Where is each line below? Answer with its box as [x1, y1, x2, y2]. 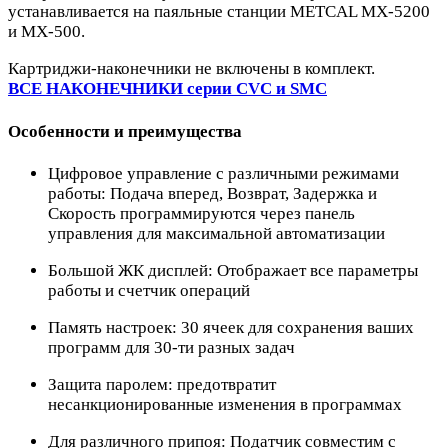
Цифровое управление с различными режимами [48, 164, 399, 184]
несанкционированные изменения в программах [48, 395, 402, 415]
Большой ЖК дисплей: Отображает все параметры [48, 261, 418, 281]
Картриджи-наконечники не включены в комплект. [8, 59, 379, 79]
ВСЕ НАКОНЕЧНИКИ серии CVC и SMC [8, 79, 327, 99]
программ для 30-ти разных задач [48, 338, 295, 358]
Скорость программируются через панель [48, 204, 355, 224]
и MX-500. [8, 22, 89, 42]
